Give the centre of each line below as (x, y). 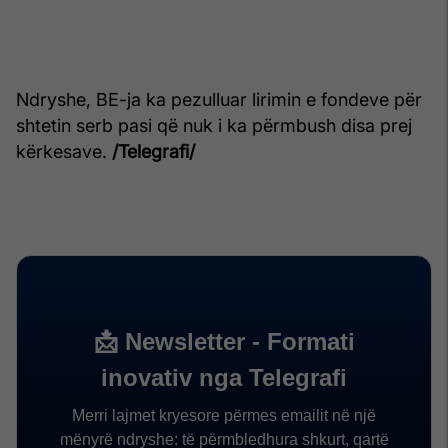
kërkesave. (64, 151)
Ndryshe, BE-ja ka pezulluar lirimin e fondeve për (219, 99)
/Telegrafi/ (153, 151)
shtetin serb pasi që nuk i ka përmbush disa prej (214, 125)
